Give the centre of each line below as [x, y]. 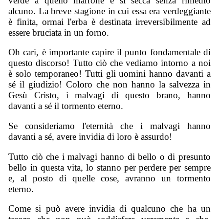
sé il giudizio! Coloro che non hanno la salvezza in [109, 85]
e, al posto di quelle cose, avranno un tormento [109, 178]
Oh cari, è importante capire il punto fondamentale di [109, 52]
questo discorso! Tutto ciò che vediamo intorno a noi [109, 63]
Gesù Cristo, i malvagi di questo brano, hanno [109, 95]
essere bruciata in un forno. [59, 32]
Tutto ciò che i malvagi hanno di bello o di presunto [109, 156]
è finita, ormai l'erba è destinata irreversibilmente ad [109, 22]
